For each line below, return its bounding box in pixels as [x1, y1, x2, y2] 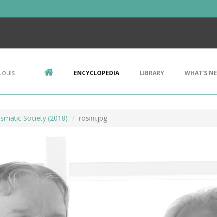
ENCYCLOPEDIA [74, 69, 119, 77]
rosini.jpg [79, 113, 107, 123]
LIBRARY [139, 69, 164, 77]
